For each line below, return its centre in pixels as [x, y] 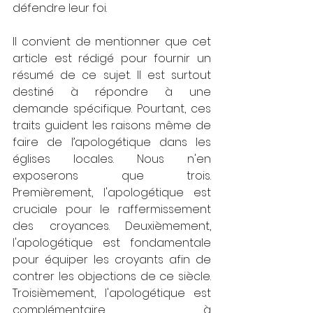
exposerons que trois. [112, 176]
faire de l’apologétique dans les [112, 142]
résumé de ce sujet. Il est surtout [112, 75]
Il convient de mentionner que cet [112, 42]
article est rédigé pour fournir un [112, 58]
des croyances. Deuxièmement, [112, 226]
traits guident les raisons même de [112, 125]
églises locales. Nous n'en [112, 159]
